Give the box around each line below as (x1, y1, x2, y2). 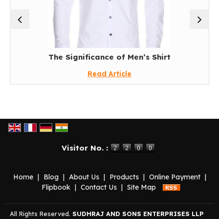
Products (109, 173, 139, 181)
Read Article (88, 69, 131, 78)
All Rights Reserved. (10, 209, 72, 218)
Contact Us (80, 183, 117, 192)
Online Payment (149, 173, 200, 181)
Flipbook (41, 183, 70, 192)
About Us (68, 173, 99, 181)
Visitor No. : (62, 143, 110, 153)
